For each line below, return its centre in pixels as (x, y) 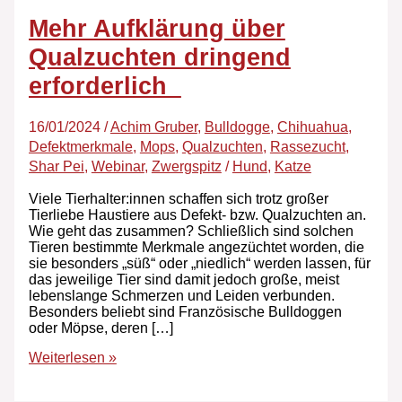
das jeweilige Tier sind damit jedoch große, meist (184, 279)
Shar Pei (56, 166)
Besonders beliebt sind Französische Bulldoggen (185, 311)
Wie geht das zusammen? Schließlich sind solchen (191, 231)
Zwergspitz (186, 166)
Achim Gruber (153, 127)
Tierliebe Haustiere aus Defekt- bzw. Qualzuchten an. (197, 214)
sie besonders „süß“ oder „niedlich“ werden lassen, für (199, 263)
